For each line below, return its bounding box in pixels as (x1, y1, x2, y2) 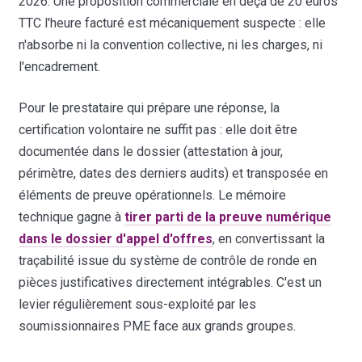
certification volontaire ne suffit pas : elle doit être (19, 121, 298, 137)
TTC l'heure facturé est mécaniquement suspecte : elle (19, 15, 326, 31)
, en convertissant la (213, 230, 326, 246)
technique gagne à (19, 208, 125, 225)
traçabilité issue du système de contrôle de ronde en (19, 252, 318, 268)
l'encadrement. (19, 58, 101, 74)
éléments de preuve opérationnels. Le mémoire (19, 187, 287, 203)
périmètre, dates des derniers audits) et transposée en (19, 165, 329, 181)
